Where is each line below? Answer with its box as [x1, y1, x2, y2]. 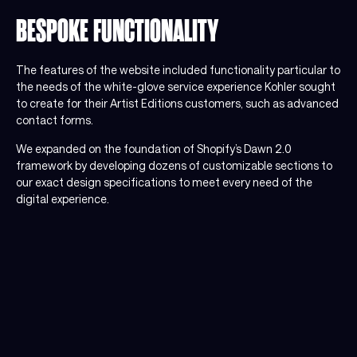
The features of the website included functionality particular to [16, 63, 340, 77]
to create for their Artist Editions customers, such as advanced [16, 96, 339, 111]
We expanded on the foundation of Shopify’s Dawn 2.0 [16, 141, 292, 155]
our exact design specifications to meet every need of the [16, 175, 312, 189]
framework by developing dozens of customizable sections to [16, 158, 332, 172]
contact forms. [16, 113, 93, 127]
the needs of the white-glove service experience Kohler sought [16, 80, 335, 94]
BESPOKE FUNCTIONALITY [16, 14, 218, 49]
